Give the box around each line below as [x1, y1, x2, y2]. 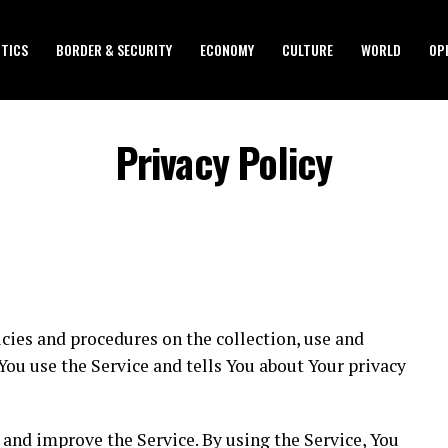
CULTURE [282, 39, 333, 60]
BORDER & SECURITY [56, 39, 172, 60]
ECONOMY [200, 39, 254, 60]
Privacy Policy [115, 132, 333, 192]
